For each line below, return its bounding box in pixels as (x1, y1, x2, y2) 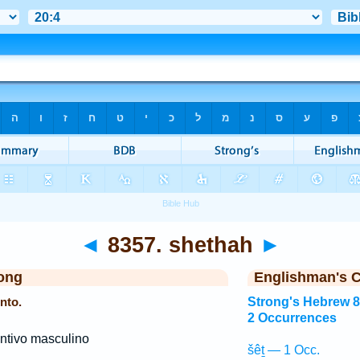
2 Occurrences (247, 311, 337, 325)
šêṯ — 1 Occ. (247, 343, 320, 357)
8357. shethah (100, 232, 260, 257)
